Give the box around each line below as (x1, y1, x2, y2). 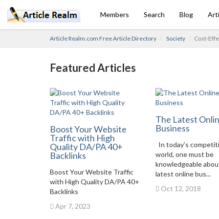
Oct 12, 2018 (159, 184, 201, 193)
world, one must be (155, 150, 214, 158)
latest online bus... (155, 170, 211, 178)
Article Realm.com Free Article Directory (50, 35, 156, 42)
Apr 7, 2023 (54, 202, 90, 210)
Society (166, 35, 185, 42)
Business (155, 123, 190, 133)
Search (144, 10, 165, 19)
